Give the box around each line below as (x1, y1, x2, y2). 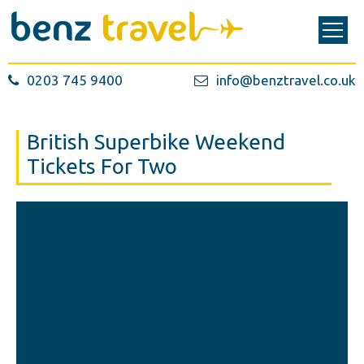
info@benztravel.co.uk (215, 72, 356, 88)
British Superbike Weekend (27, 130, 285, 154)
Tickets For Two (27, 154, 177, 178)
